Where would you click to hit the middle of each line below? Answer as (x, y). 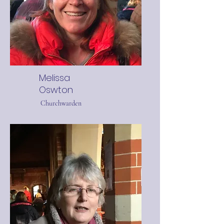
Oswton (56, 90)
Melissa (54, 78)
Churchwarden (61, 103)
